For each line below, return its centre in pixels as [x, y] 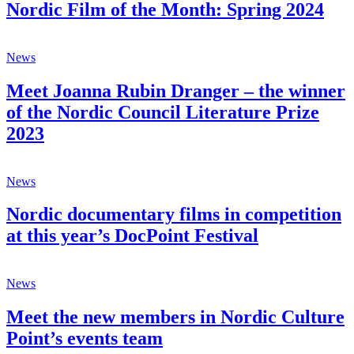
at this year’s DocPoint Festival [132, 236]
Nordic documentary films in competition [174, 215]
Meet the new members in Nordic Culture [175, 317]
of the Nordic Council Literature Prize [163, 112]
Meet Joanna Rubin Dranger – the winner [176, 90]
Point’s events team [85, 339]
